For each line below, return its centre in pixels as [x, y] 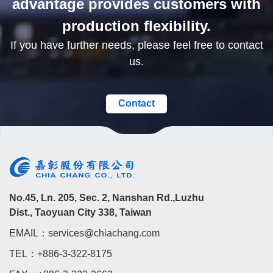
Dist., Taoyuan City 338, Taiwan [80, 213]
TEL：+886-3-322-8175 [61, 254]
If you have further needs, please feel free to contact [136, 45]
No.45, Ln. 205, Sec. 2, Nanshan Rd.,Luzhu [107, 198]
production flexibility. [136, 26]
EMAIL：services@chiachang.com [84, 233]
